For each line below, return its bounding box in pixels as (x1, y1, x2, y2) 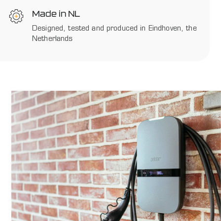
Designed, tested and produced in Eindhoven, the (32, 25, 197, 33)
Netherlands (32, 35, 73, 43)
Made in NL (32, 8, 80, 18)
